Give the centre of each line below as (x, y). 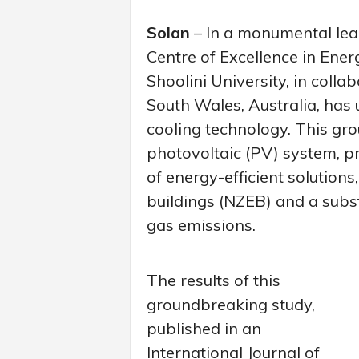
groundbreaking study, (230, 304)
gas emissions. (201, 224)
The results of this (213, 280)
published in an (204, 328)
